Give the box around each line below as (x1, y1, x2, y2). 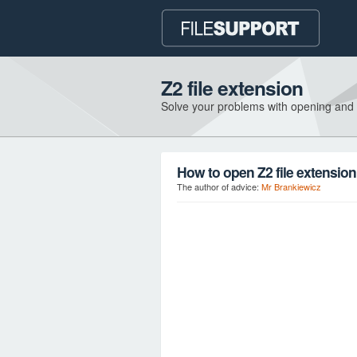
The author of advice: (177, 180, 261, 193)
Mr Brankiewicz (261, 180, 321, 193)
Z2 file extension (161, 73, 303, 102)
